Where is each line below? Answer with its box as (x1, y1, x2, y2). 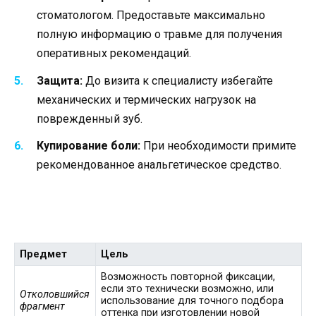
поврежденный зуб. (37, 111, 142, 126)
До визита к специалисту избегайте (83, 73, 273, 87)
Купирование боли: (37, 138, 140, 152)
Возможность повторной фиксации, (101, 271, 276, 284)
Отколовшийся (20, 288, 90, 301)
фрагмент (20, 300, 66, 313)
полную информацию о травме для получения (37, 28, 282, 42)
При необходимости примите (140, 138, 296, 152)
